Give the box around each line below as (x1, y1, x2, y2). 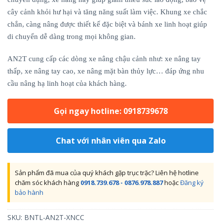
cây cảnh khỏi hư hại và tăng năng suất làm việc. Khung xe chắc (7, 8, 207, 16)
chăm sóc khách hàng (15, 178, 80, 187)
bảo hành (15, 188, 43, 197)
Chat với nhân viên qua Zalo (55, 135, 166, 146)
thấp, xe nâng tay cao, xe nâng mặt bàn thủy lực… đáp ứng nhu (7, 67, 204, 75)
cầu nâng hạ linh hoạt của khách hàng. (7, 79, 127, 87)
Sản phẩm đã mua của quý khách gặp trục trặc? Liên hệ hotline (15, 168, 199, 177)
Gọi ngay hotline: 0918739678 (53, 106, 168, 116)
